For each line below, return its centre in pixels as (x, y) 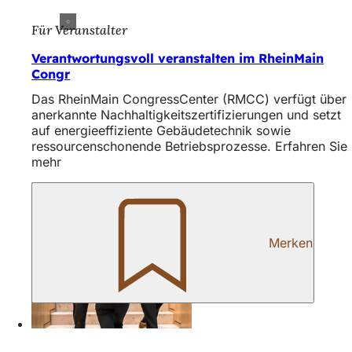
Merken (291, 243)
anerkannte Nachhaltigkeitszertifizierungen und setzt (186, 115)
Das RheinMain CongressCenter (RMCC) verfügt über (189, 99)
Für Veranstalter (79, 30)
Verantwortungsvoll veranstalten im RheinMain (178, 59)
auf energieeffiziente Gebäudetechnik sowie (161, 131)
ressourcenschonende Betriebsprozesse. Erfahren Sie (189, 147)
